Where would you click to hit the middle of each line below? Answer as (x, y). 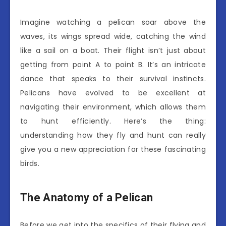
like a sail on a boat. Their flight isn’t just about (113, 51)
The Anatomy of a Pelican (87, 197)
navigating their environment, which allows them (113, 107)
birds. (30, 164)
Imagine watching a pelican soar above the (113, 22)
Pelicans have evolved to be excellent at (113, 93)
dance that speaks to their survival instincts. (113, 79)
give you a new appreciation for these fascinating (113, 150)
